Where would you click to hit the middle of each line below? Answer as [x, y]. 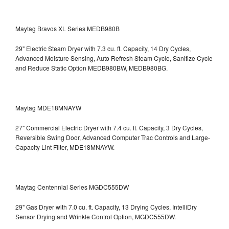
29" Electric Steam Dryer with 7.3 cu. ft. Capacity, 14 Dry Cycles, [103, 48]
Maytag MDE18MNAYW [48, 107]
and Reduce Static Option [52, 67]
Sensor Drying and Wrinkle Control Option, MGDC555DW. [96, 216]
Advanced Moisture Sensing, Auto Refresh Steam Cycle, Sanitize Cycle [114, 58]
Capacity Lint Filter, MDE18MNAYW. [65, 147]
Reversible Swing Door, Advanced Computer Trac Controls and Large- [113, 137]
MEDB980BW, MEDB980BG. [128, 67]
